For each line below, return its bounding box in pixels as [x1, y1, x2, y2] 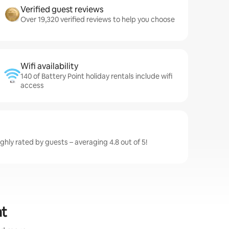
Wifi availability [20, 61, 78, 72]
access [20, 81, 44, 90]
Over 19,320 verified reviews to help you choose [20, 15, 175, 24]
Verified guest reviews [20, 4, 103, 15]
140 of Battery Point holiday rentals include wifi [20, 72, 172, 81]
